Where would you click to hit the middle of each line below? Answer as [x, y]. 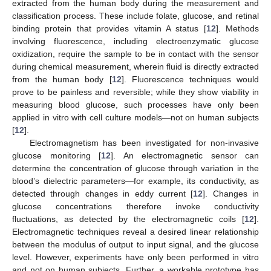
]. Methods [237, 28]
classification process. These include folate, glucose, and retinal [135, 15]
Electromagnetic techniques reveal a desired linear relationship [135, 231]
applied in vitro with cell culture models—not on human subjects [135, 117]
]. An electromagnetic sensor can [185, 155]
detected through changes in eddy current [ [103, 193]
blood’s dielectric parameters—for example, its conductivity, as [135, 181]
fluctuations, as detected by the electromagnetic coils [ [128, 219]
